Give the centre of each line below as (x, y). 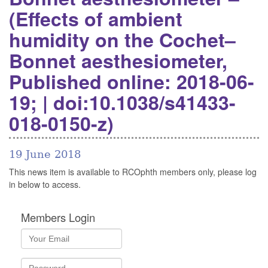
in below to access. (45, 185)
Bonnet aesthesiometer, (118, 60)
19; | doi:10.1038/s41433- (122, 102)
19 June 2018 (45, 154)
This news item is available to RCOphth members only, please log (133, 172)
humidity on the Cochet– (122, 39)
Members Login (58, 217)
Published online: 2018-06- (132, 81)
